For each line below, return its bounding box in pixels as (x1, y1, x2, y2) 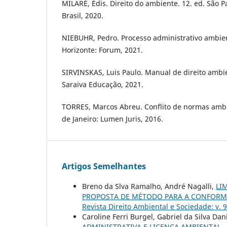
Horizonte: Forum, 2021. (62, 45, 143, 55)
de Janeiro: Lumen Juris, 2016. (62, 113, 163, 124)
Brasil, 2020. (62, 10, 103, 20)
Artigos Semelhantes (62, 160, 146, 172)
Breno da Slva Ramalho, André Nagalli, (82, 181, 216, 191)
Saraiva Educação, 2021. (62, 79, 143, 89)
